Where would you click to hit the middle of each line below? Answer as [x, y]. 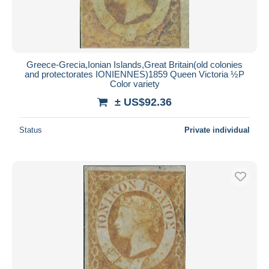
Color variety [134, 83]
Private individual [217, 130]
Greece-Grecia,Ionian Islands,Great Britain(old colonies [134, 64]
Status [31, 130]
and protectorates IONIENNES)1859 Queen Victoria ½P [134, 74]
